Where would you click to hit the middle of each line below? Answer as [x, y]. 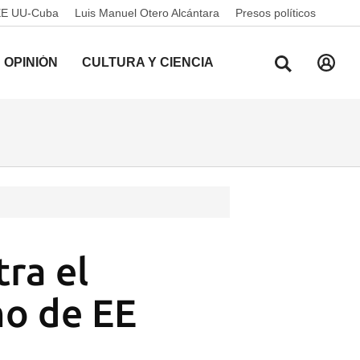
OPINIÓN [31, 62]
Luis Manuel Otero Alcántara [147, 13]
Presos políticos [276, 13]
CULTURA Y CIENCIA [148, 62]
